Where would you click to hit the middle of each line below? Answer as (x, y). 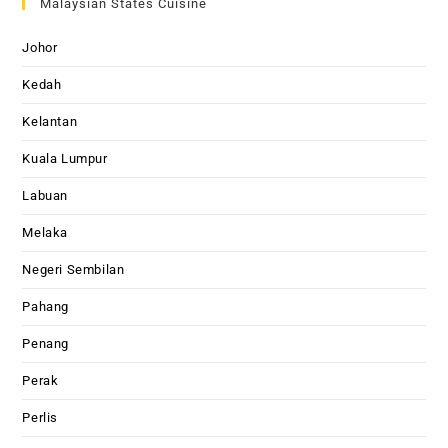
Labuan (45, 196)
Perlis (40, 418)
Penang (46, 344)
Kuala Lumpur (65, 159)
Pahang (46, 307)
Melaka (45, 233)
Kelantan (50, 122)
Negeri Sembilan (73, 270)
